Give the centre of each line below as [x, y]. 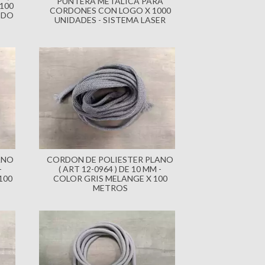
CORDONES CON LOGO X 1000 [110, 11]
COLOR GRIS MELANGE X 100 [110, 179]
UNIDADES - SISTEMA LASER [110, 20]
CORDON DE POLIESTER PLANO [110, 160]
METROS [110, 188]
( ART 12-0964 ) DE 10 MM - [110, 169]
